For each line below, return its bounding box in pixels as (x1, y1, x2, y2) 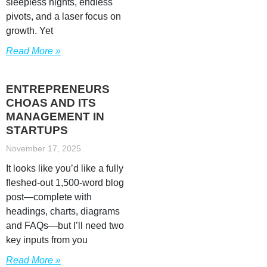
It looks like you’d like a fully (6, 163, 123, 173)
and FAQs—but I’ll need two (6, 221, 124, 231)
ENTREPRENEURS (6, 83, 110, 95)
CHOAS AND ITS (6, 97, 96, 109)
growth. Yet (6, 26, 53, 36)
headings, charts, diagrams (6, 206, 120, 216)
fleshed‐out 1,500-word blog (6, 178, 124, 188)
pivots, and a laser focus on (6, 11, 121, 21)
